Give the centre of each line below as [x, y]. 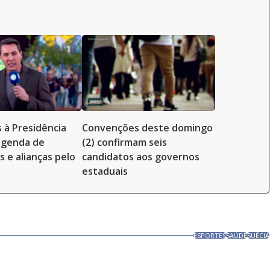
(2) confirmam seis [124, 142]
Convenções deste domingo [147, 128]
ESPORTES [210, 235]
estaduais [105, 171]
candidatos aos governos [141, 157]
